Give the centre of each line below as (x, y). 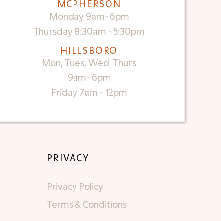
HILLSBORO (89, 50)
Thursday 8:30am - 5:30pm (89, 31)
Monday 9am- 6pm (89, 16)
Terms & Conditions (87, 204)
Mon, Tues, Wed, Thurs (89, 62)
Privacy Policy (75, 186)
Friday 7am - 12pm (89, 92)
